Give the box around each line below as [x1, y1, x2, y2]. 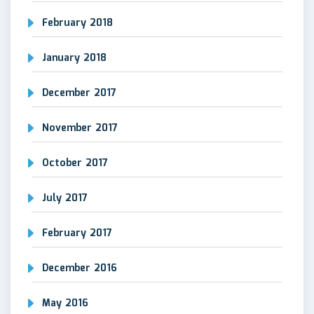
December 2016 [42, 260, 117, 276]
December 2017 [42, 85, 116, 101]
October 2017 [42, 155, 108, 171]
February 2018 [42, 15, 113, 31]
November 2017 [42, 120, 118, 136]
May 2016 [42, 295, 88, 311]
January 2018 [42, 50, 107, 66]
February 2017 [42, 225, 112, 241]
